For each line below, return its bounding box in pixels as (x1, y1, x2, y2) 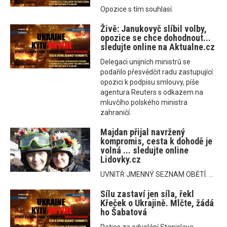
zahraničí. (100, 108, 132, 117)
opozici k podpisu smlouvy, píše (100, 78, 200, 87)
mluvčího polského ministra (100, 98, 188, 107)
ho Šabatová (100, 207, 147, 218)
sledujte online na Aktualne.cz (100, 42, 215, 53)
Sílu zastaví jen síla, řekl (100, 188, 195, 200)
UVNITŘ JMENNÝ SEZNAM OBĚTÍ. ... (100, 170, 214, 179)
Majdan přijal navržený (100, 127, 185, 138)
